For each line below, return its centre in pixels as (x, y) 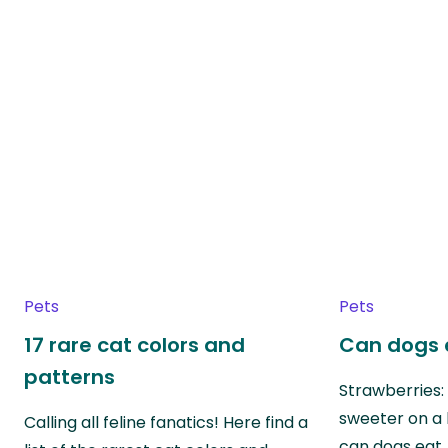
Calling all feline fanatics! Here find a (166, 422)
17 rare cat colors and (134, 344)
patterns (69, 376)
